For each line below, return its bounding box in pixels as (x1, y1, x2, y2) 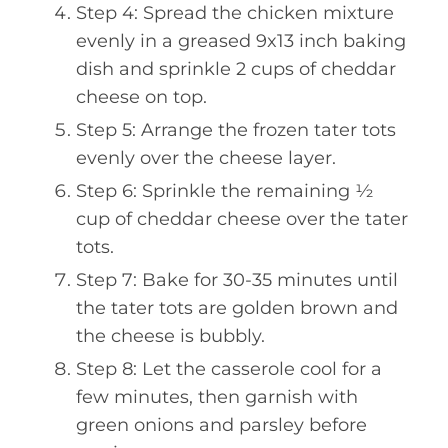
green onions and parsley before (76, 413, 367, 436)
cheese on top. (76, 85, 207, 108)
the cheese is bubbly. (76, 324, 265, 347)
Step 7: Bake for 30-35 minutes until (76, 268, 398, 291)
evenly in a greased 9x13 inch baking (76, 29, 406, 52)
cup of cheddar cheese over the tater (76, 207, 408, 230)
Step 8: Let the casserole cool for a (76, 357, 382, 380)
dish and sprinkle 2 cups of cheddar (76, 57, 396, 80)
